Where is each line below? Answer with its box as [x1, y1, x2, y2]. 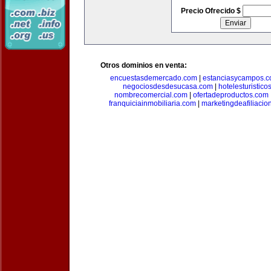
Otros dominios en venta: [100, 61, 187, 70]
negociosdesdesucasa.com [123, 82, 213, 91]
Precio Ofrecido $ [180, 7, 243, 15]
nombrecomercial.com [114, 91, 188, 99]
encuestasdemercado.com [110, 74, 197, 82]
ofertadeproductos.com [193, 91, 269, 99]
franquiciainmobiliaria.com [109, 99, 196, 108]
